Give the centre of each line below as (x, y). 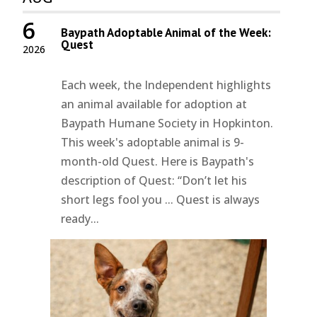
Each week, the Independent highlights (166, 85)
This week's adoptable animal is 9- (153, 143)
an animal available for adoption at (154, 104)
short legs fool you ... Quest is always (161, 200)
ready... (80, 219)
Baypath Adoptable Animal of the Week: (166, 33)
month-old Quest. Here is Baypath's (158, 162)
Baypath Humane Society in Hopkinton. (167, 123)
